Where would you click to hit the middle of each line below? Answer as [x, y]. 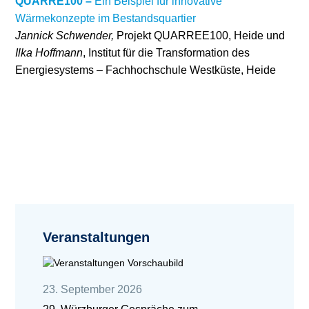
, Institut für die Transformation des [166, 53]
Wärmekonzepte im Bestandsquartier [106, 18]
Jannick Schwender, [66, 36]
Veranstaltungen [96, 237]
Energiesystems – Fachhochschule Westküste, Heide [146, 70]
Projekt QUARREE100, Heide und [201, 36]
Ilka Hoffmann [49, 53]
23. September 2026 [92, 289]
